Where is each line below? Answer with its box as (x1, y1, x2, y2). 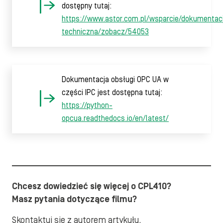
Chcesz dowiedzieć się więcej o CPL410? (12, 181, 171, 192)
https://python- (62, 101, 112, 110)
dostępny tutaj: (62, 1, 111, 10)
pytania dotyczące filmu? (34, 194, 137, 205)
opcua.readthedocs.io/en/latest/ (62, 113, 169, 123)
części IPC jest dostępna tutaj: (62, 88, 162, 97)
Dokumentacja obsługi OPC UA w (62, 75, 169, 84)
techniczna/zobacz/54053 (62, 27, 149, 36)
